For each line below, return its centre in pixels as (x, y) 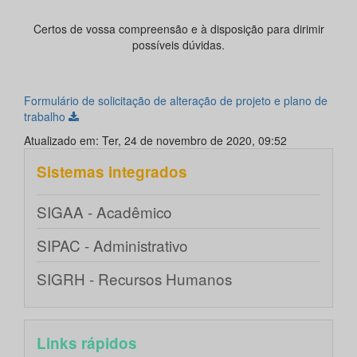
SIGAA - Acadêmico (104, 212)
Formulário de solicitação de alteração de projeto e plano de (176, 101)
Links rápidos (87, 343)
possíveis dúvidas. (178, 45)
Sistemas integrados (112, 172)
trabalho (46, 117)
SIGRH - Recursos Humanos (134, 279)
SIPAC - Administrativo (112, 245)
